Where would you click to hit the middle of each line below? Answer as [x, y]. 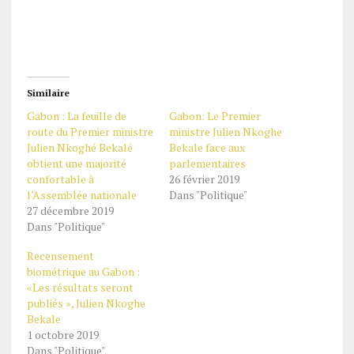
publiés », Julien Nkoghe [86, 303]
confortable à [60, 179]
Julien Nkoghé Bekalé [79, 147]
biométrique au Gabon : [83, 271]
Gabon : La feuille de [76, 116]
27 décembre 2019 [70, 211]
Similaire [48, 93]
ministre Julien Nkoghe [225, 132]
